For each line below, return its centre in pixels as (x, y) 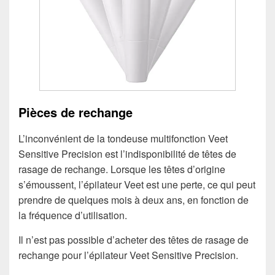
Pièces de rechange (76, 112)
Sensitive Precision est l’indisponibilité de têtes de (127, 154)
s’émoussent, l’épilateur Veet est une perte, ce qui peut (137, 185)
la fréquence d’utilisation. (73, 215)
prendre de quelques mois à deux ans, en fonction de (134, 200)
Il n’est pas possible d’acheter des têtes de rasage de (134, 240)
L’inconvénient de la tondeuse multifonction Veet (123, 139)
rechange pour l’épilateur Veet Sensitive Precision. (128, 255)
